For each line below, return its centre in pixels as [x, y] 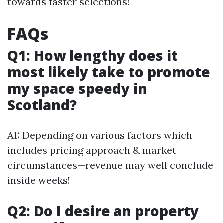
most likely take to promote [109, 72]
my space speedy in [77, 88]
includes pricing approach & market [92, 150]
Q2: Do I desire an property [103, 211]
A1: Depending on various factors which [100, 135]
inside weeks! [39, 180]
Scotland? [42, 105]
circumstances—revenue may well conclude [110, 165]
